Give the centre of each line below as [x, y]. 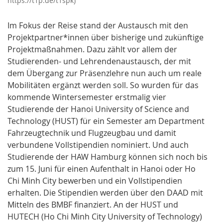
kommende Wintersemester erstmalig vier [87, 97]
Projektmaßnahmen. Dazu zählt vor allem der [92, 50]
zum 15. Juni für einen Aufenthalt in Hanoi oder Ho [102, 169]
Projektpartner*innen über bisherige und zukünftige [106, 38]
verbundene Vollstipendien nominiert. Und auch [98, 145]
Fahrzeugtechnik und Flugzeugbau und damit [92, 133]
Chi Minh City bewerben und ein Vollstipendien [95, 181]
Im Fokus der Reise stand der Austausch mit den [98, 26]
